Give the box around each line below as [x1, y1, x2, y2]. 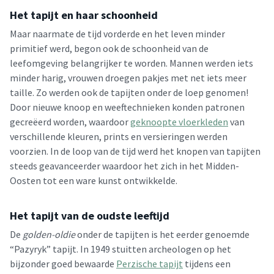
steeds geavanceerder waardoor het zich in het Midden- [10, 160, 239, 172]
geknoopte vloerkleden [130, 116, 228, 128]
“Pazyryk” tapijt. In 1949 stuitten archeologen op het [10, 243, 231, 255]
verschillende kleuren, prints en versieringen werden [10, 130, 228, 143]
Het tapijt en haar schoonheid [10, 8, 158, 22]
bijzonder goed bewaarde [10, 257, 116, 270]
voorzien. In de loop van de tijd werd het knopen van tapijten [10, 145, 261, 157]
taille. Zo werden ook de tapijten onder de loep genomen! [10, 86, 248, 98]
